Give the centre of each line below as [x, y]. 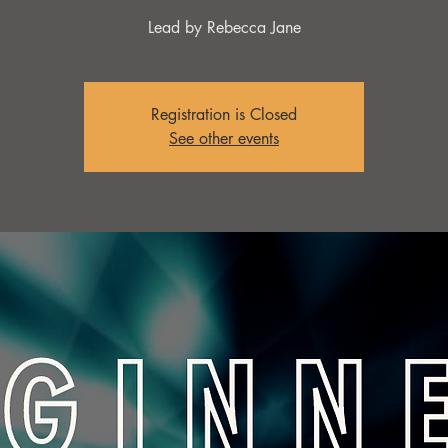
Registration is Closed [224, 114]
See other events [224, 138]
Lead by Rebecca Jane [224, 27]
